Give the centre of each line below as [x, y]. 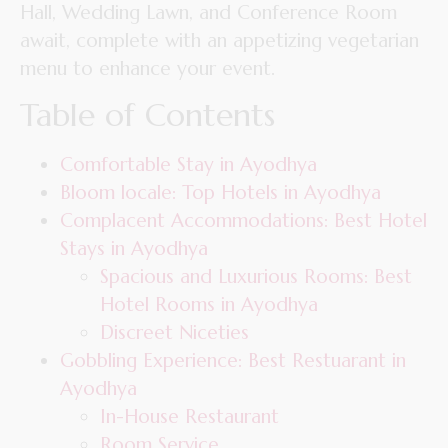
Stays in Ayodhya [134, 247]
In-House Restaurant [189, 415]
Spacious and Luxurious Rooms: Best [256, 275]
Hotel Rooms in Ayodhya [209, 303]
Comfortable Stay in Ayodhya [188, 163]
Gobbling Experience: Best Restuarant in [233, 359]
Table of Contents [147, 114]
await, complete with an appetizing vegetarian [219, 39]
